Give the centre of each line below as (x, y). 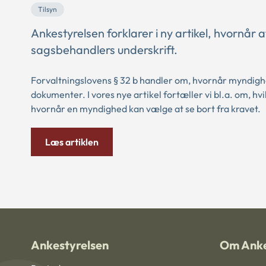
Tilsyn (47, 9)
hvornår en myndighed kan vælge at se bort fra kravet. (146, 109)
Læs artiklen (72, 142)
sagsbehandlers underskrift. (104, 50)
